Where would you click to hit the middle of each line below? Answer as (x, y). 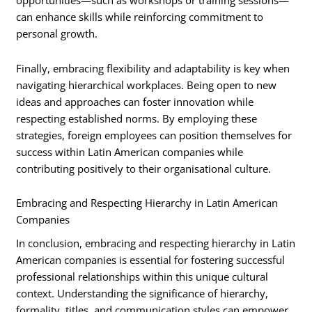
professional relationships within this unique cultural (142, 277)
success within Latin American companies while (130, 151)
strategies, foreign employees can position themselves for (154, 135)
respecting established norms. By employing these (137, 118)
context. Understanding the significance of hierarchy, (142, 294)
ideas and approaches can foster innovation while (135, 101)
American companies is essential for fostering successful (151, 260)
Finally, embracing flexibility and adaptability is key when (153, 68)
